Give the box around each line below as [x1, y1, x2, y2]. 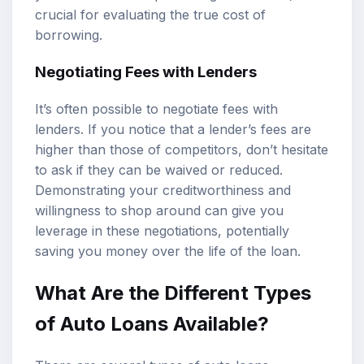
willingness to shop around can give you [35, 202, 284, 219]
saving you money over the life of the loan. [35, 243, 301, 260]
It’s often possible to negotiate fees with [35, 101, 278, 118]
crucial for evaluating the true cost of [35, 6, 266, 23]
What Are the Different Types [35, 280, 311, 305]
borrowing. [35, 26, 102, 43]
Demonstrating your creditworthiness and [35, 182, 291, 199]
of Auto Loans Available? [35, 311, 269, 336]
